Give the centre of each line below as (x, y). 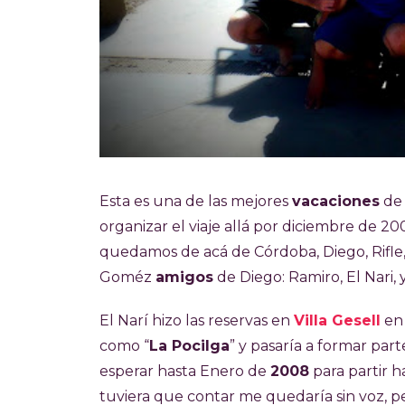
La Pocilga (189, 346)
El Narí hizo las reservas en (197, 321)
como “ (124, 346)
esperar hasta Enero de (185, 372)
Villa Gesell (337, 321)
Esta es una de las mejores (196, 202)
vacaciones (336, 202)
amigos (184, 278)
